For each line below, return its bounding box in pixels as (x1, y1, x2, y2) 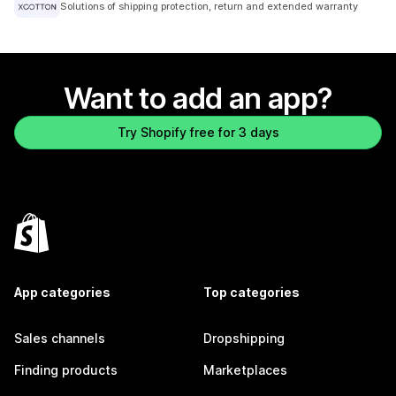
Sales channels (14, 331, 105, 346)
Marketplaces (203, 362, 287, 378)
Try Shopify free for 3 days (117, 125, 279, 141)
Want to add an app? (63, 80, 333, 117)
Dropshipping (203, 331, 285, 346)
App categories (14, 285, 110, 301)
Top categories (203, 285, 300, 301)
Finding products (14, 362, 118, 378)
